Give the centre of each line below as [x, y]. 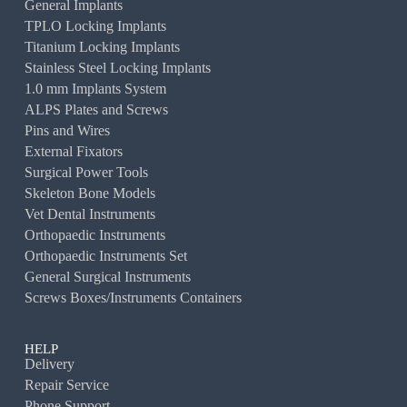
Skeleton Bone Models [89, 194]
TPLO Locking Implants [95, 26]
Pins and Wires [67, 131]
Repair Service [66, 385]
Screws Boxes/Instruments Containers [133, 298]
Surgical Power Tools [86, 173]
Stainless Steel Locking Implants [117, 68]
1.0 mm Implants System [95, 89]
